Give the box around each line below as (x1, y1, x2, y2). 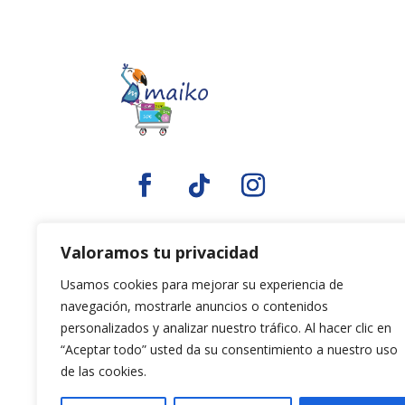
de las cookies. (61, 363, 146, 380)
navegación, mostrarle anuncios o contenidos (61, 297, 328, 315)
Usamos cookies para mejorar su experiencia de (61, 276, 344, 293)
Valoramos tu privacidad (61, 241, 259, 263)
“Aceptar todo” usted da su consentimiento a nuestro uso (61, 341, 398, 358)
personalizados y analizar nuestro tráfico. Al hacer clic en (61, 319, 391, 336)
